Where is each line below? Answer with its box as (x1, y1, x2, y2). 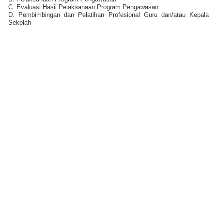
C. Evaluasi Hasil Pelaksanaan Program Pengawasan (8, 3, 158, 11)
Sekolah (8, 18, 31, 26)
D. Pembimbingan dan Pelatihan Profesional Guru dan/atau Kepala (8, 11, 209, 18)
